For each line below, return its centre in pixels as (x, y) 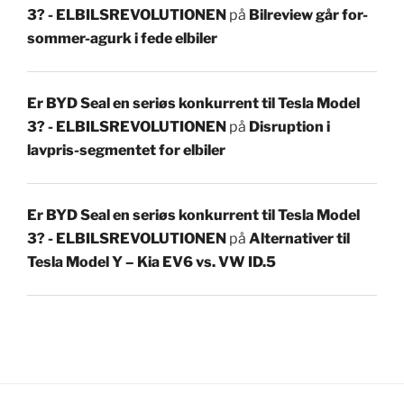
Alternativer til (299, 239)
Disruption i (289, 127)
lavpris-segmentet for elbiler (126, 151)
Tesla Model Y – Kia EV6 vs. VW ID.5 (151, 262)
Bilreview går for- (308, 15)
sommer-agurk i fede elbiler (122, 39)
